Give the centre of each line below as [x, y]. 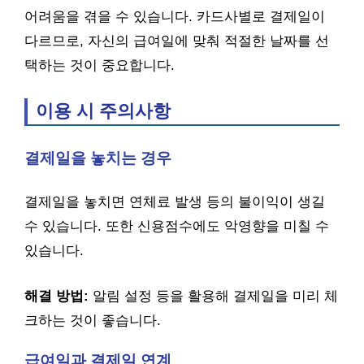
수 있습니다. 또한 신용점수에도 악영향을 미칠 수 [177, 226]
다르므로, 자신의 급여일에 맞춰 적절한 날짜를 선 [177, 41]
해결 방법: [56, 296]
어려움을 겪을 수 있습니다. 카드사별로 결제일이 [175, 17]
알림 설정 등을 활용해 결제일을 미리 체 [213, 296]
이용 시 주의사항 [103, 111]
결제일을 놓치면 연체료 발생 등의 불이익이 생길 [175, 202]
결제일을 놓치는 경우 [98, 158]
